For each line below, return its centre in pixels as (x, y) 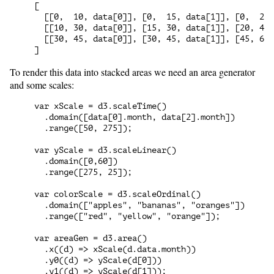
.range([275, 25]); (83, 172)
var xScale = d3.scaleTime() (100, 106)
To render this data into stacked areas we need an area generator (132, 72)
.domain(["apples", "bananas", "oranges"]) (139, 206)
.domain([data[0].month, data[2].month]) (135, 117)
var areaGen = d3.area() (91, 239)
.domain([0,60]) (76, 161)
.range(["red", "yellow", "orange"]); (127, 217)
